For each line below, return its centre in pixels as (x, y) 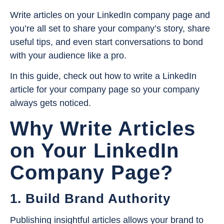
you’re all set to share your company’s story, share (110, 28)
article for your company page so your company (105, 90)
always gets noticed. (50, 103)
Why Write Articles (103, 128)
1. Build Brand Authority (90, 198)
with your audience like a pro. (69, 55)
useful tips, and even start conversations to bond (106, 42)
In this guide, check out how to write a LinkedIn (103, 76)
